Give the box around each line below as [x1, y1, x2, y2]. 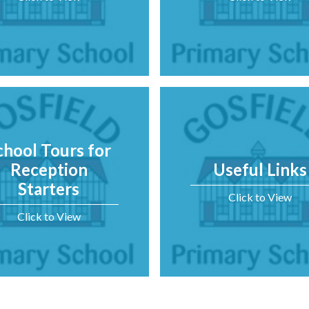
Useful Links [213, 159, 308, 179]
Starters [18, 178, 80, 199]
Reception [10, 159, 88, 179]
